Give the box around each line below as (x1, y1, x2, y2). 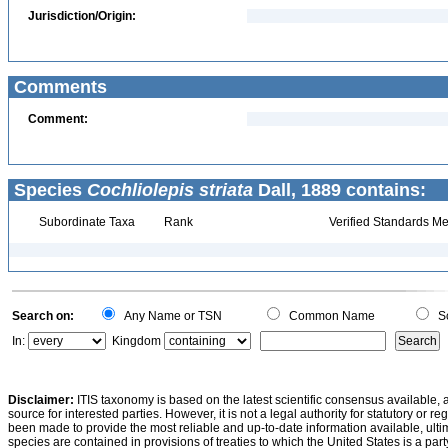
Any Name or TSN (118, 309, 222, 323)
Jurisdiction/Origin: (28, 9, 136, 23)
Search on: (12, 309, 74, 323)
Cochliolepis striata (87, 180, 253, 200)
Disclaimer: (8, 393, 74, 407)
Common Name (283, 309, 375, 323)
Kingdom (112, 334, 161, 348)
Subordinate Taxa (35, 215, 135, 229)
